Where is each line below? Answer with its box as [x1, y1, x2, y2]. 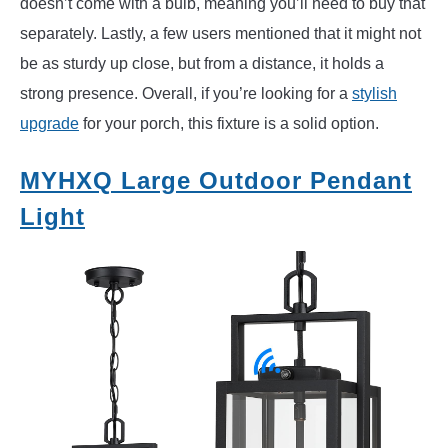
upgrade [20, 115, 79, 133]
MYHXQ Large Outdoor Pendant [20, 167, 412, 195]
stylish [352, 85, 397, 103]
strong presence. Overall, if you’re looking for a [20, 85, 352, 103]
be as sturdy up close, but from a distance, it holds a [20, 55, 384, 73]
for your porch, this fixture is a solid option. [79, 115, 379, 133]
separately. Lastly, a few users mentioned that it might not [20, 25, 421, 43]
